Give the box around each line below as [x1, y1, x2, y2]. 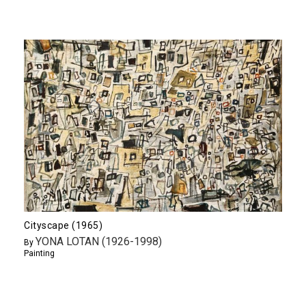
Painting [24, 249, 55, 259]
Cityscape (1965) [24, 220, 102, 232]
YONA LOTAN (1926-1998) [36, 235, 162, 249]
